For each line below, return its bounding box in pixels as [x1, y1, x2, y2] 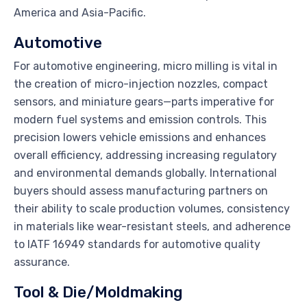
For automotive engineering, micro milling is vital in [14, 59, 278, 73]
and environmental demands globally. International [14, 166, 277, 180]
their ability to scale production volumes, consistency [14, 201, 290, 215]
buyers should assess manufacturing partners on [14, 184, 268, 197]
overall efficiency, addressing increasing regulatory [14, 148, 277, 162]
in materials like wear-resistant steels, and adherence [14, 219, 291, 233]
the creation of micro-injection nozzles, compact [14, 77, 268, 90]
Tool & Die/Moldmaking [14, 282, 183, 302]
